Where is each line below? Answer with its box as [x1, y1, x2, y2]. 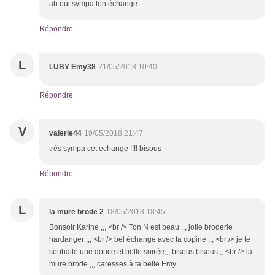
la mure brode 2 [49, 207, 104, 217]
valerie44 [49, 129, 82, 138]
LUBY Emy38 [49, 63, 96, 72]
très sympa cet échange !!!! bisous [49, 144, 161, 153]
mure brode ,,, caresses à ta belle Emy [49, 260, 176, 269]
